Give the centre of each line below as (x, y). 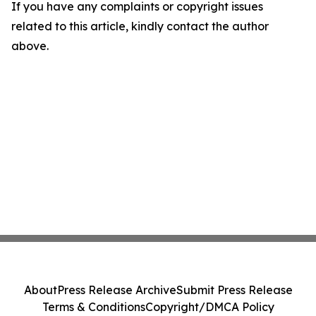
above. (30, 46)
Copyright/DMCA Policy (209, 307)
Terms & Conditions (93, 307)
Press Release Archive (116, 290)
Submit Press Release (234, 290)
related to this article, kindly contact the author (140, 26)
